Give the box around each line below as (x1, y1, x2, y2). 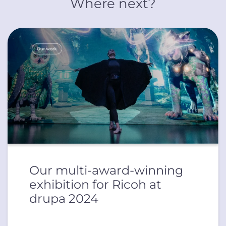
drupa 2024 (29, 191, 99, 206)
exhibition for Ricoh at (29, 177, 162, 192)
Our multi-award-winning (29, 163, 184, 178)
